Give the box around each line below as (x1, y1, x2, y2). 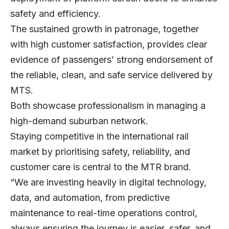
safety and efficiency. (10, 8, 101, 19)
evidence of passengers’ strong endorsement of (10, 54, 213, 65)
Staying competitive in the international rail (10, 131, 189, 142)
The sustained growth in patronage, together (10, 24, 199, 35)
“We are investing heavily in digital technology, (10, 177, 207, 188)
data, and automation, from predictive (10, 192, 170, 203)
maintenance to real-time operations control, (10, 208, 197, 219)
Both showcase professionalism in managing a (10, 100, 205, 111)
